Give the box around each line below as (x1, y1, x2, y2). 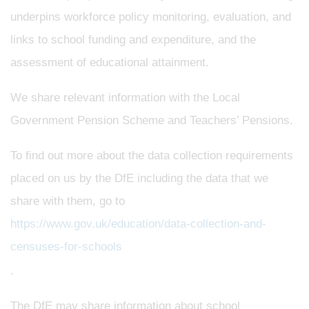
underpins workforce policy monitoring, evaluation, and (10, 10, 291, 23)
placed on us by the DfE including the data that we (10, 171, 268, 185)
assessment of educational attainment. (10, 55, 209, 69)
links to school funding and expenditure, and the (10, 32, 256, 46)
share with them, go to (10, 194, 125, 208)
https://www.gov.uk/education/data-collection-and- (10, 217, 266, 230)
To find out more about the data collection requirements (10, 148, 293, 162)
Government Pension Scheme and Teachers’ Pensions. (10, 113, 293, 127)
